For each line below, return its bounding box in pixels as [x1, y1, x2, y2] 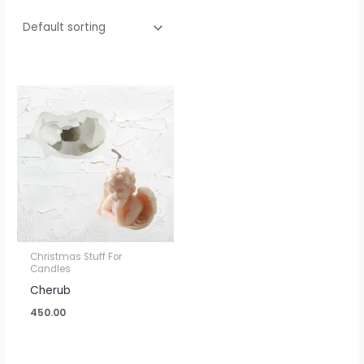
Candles [30, 262, 71, 275]
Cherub [30, 282, 71, 298]
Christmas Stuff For [30, 249, 123, 263]
